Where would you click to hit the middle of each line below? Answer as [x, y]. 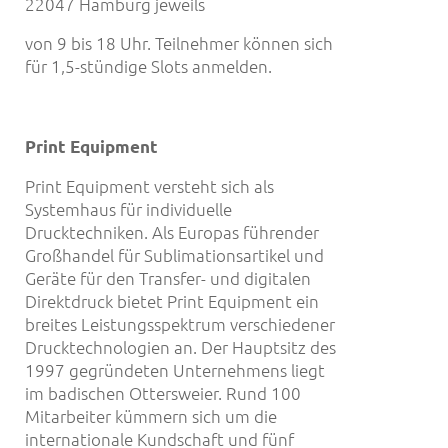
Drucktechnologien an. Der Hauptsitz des [180, 346]
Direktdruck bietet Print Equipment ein [172, 300]
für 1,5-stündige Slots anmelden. [148, 66]
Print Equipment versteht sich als [149, 185]
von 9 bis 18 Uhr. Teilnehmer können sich [179, 43]
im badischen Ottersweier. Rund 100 [163, 392]
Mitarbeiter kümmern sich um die [151, 415]
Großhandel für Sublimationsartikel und [174, 254]
